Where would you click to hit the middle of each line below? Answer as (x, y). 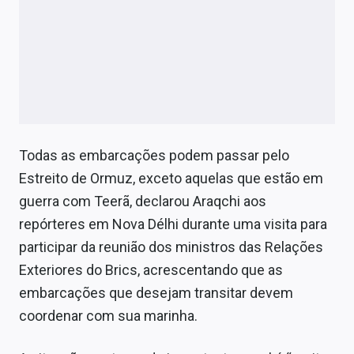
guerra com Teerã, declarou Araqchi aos (143, 201)
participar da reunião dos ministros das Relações (171, 247)
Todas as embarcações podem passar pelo (154, 155)
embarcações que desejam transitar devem (156, 292)
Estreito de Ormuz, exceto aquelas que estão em (171, 178)
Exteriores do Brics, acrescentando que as (151, 269)
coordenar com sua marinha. (108, 315)
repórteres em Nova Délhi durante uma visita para (173, 224)
